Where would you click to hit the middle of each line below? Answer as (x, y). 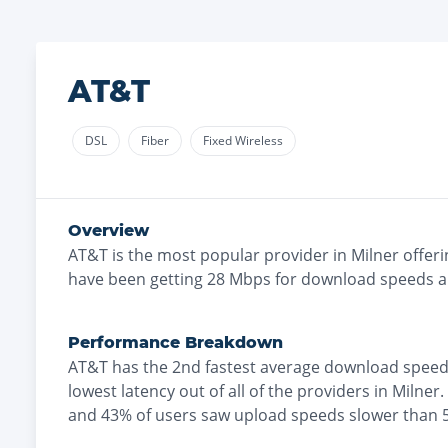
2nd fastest (214, 367)
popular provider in (273, 255)
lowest (92, 391)
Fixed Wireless (243, 140)
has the (140, 367)
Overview (108, 230)
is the (132, 255)
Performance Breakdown (175, 342)
